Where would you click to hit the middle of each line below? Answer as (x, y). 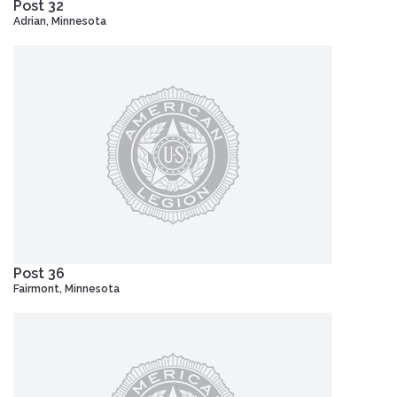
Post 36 (39, 273)
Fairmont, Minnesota (66, 288)
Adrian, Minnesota (60, 21)
